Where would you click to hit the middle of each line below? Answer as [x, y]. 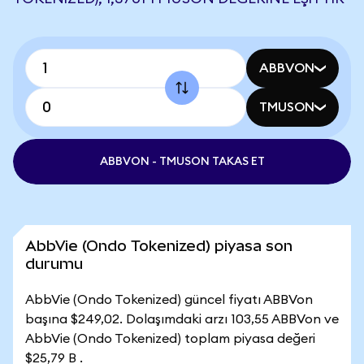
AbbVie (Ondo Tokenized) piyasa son [159, 246]
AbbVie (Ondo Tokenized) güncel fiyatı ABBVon [169, 300]
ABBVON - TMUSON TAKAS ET [182, 162]
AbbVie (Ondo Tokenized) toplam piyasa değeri [170, 339]
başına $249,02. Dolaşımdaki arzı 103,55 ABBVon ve [182, 319]
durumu [54, 264]
